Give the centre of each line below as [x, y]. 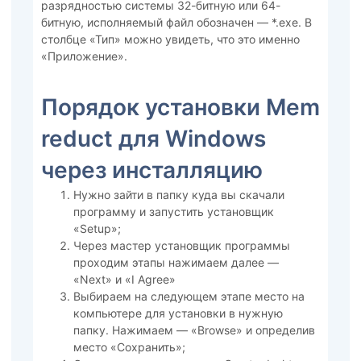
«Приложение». [84, 56]
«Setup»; [97, 229]
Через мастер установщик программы [181, 246]
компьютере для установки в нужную [178, 313]
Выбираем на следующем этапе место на [189, 297]
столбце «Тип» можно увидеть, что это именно [170, 39]
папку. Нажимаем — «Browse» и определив [194, 330]
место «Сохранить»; [129, 347]
